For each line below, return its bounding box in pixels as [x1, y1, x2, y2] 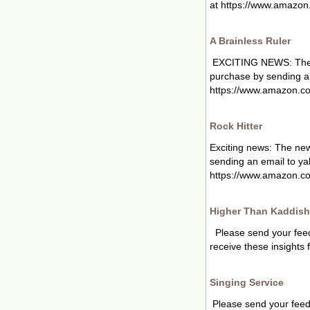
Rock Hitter [210, 120, 262, 131]
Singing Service [210, 276, 284, 288]
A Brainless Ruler [210, 35, 291, 46]
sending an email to [210, 155, 298, 167]
